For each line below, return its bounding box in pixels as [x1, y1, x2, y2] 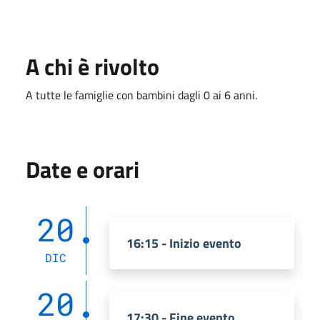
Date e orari [26, 151, 139, 186]
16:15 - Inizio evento [126, 233, 241, 253]
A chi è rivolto [26, 49, 159, 84]
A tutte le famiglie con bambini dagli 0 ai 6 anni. [26, 86, 257, 104]
